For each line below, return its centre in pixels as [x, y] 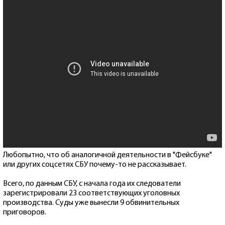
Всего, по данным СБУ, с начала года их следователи [92, 184]
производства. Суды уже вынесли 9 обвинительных [91, 203]
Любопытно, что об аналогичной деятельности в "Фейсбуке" [107, 155]
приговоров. [25, 212]
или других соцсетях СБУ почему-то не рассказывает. [95, 164]
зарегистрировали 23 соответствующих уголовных [91, 193]
